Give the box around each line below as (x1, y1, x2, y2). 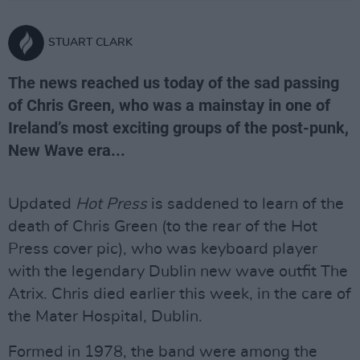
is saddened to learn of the (151, 196, 344, 212)
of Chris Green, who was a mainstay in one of (8, 96, 330, 115)
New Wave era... (8, 141, 125, 160)
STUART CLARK (48, 37, 133, 48)
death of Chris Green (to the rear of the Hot (8, 219, 317, 235)
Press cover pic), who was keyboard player (8, 241, 317, 257)
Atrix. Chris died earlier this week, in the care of (8, 286, 351, 302)
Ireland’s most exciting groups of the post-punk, (8, 118, 349, 137)
